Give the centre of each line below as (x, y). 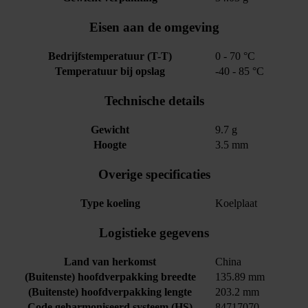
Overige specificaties (154, 174)
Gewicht (110, 130)
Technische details (154, 100)
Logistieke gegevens (154, 232)
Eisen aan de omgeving (154, 27)
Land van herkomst (110, 262)
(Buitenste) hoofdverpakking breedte (110, 277)
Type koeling (110, 203)
